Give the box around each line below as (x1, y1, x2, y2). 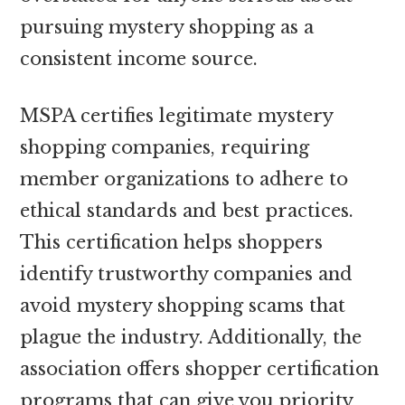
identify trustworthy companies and (20, 262, 353, 285)
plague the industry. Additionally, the (20, 325, 363, 348)
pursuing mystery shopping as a (20, 15, 315, 38)
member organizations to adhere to (20, 167, 349, 190)
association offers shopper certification (20, 357, 380, 380)
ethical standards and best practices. (20, 199, 354, 221)
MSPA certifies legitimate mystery (20, 104, 334, 127)
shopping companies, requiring (20, 136, 310, 158)
